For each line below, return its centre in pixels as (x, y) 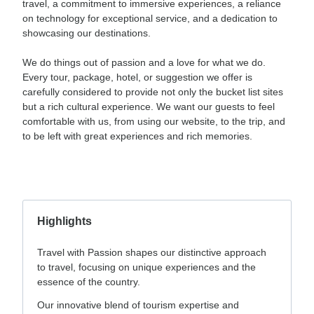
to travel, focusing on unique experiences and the (146, 267)
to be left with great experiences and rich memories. (137, 136)
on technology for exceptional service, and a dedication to (150, 19)
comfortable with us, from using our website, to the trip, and (154, 122)
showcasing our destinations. (87, 33)
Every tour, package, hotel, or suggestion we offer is (137, 77)
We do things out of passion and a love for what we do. (144, 63)
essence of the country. (89, 282)
